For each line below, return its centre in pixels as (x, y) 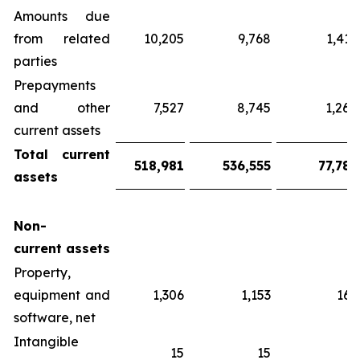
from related (62, 39)
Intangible (46, 342)
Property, (42, 272)
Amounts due (62, 16)
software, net (55, 317)
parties (35, 61)
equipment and (62, 295)
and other (62, 108)
